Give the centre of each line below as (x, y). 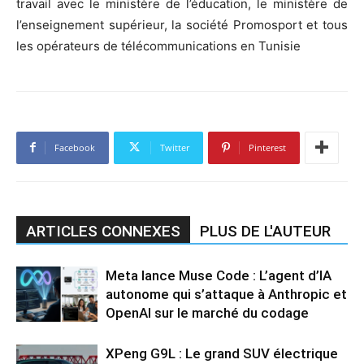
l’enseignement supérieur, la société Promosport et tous (182, 24)
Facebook (75, 147)
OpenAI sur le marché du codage (207, 312)
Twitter (175, 147)
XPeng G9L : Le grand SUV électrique (222, 353)
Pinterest (267, 147)
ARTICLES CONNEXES (103, 231)
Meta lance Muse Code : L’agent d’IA (219, 275)
